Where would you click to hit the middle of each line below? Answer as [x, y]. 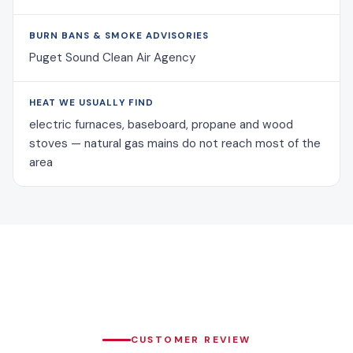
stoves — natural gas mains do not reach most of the [175, 144]
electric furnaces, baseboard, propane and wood [161, 125]
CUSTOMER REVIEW [191, 340]
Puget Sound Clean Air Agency [112, 58]
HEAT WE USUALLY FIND [91, 103]
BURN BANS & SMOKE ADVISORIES [119, 36]
